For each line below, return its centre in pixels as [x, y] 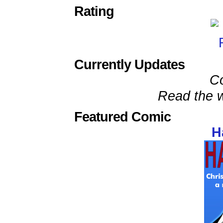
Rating [94, 11]
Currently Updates [129, 64]
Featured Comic [122, 117]
